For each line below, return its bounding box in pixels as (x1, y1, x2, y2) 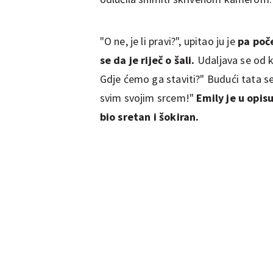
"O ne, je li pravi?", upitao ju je (99, 34, 238, 48)
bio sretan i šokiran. (99, 109, 199, 124)
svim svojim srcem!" (99, 90, 197, 105)
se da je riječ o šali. (99, 52, 197, 67)
